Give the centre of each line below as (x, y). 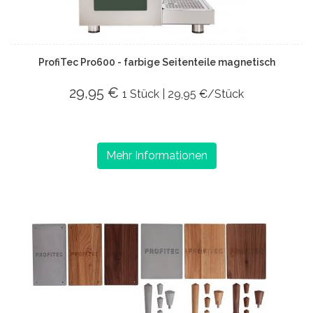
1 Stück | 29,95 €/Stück (183, 94)
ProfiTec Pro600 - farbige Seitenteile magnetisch (156, 62)
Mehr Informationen (156, 155)
